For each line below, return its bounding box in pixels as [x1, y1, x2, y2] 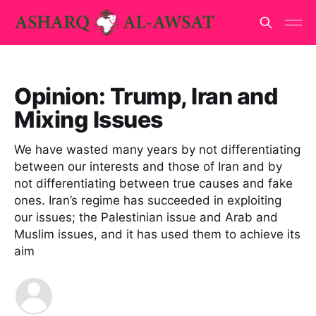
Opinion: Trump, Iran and [14, 83, 278, 110]
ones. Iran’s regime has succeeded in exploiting [14, 193, 281, 207]
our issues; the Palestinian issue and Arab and [14, 210, 278, 224]
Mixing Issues [14, 106, 163, 133]
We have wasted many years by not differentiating [14, 142, 300, 157]
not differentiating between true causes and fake [14, 176, 293, 190]
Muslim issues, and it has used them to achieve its [14, 227, 300, 241]
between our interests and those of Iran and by [14, 159, 282, 174]
